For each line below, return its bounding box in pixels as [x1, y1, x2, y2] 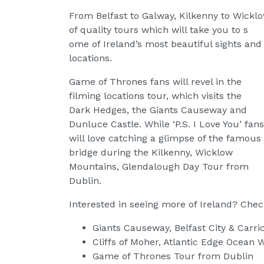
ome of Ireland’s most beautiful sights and [69, 38, 262, 49]
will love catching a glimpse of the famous [69, 132, 261, 144]
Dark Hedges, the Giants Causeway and [69, 104, 247, 115]
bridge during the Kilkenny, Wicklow [69, 146, 233, 158]
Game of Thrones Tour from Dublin [93, 250, 253, 262]
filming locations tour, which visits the [69, 90, 242, 101]
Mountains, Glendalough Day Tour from [69, 160, 249, 172]
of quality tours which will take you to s [69, 24, 248, 35]
